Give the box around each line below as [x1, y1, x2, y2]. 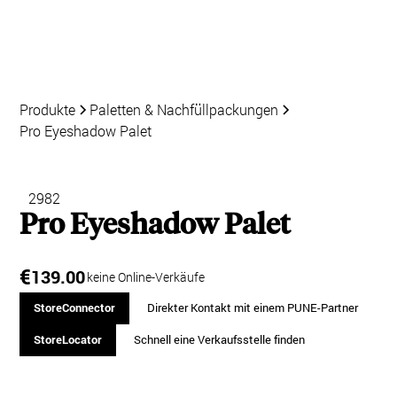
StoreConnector [33, 300, 115, 315]
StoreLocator [33, 332, 102, 347]
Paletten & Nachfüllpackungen [90, 100, 279, 119]
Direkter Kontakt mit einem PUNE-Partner [146, 300, 358, 315]
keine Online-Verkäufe [87, 268, 206, 285]
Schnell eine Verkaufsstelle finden [133, 332, 305, 347]
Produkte [19, 100, 76, 119]
